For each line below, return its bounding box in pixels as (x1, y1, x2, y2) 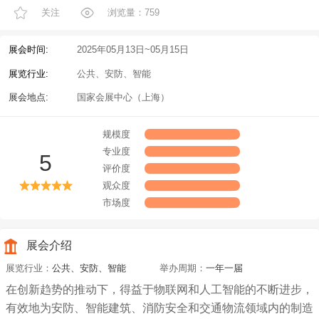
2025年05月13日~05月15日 (76, 43, 189, 55)
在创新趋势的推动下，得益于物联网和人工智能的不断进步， (6, 283, 313, 296)
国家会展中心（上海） (76, 92, 169, 103)
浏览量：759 (107, 6, 159, 18)
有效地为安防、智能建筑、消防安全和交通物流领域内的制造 (6, 302, 313, 315)
